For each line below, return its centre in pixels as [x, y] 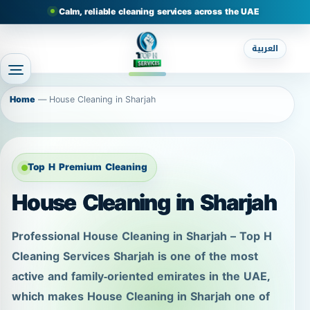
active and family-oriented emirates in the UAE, [141, 277]
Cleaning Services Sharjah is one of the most [135, 257]
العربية [265, 48]
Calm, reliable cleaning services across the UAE [159, 11]
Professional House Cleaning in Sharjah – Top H [142, 237]
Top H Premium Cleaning [88, 167]
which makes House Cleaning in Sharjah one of [141, 297]
